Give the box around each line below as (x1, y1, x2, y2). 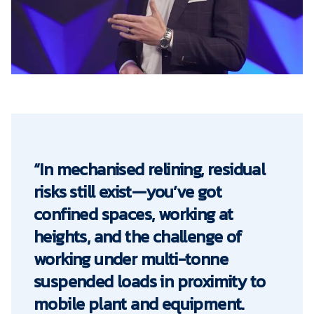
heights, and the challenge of (34, 224, 243, 249)
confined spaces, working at (34, 202, 233, 226)
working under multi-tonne (34, 247, 228, 271)
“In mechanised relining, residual (34, 157, 266, 182)
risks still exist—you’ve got (34, 179, 222, 204)
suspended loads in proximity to (34, 269, 266, 294)
